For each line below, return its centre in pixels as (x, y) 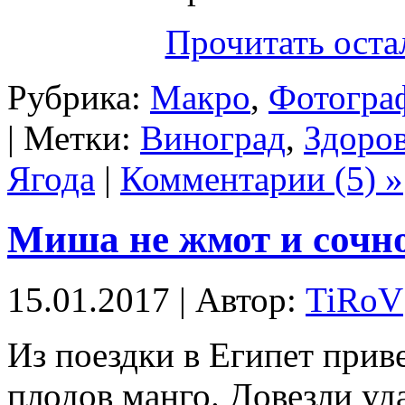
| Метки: (74, 137)
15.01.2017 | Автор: (156, 299)
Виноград (213, 137)
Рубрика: (79, 97)
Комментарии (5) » (262, 178)
